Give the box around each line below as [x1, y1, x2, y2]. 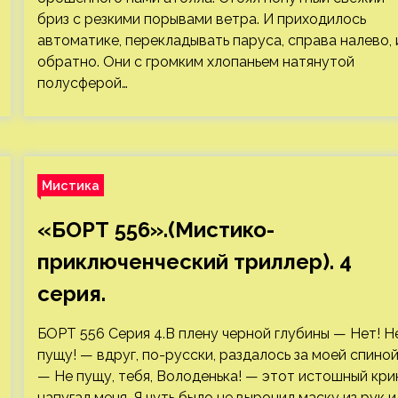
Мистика [41, 178, 99, 193]
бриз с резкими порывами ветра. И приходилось [36, 11, 366, 28]
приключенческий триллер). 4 [36, 249, 352, 275]
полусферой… [36, 75, 128, 92]
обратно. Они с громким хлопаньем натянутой [36, 53, 354, 70]
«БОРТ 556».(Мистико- [36, 217, 275, 243]
